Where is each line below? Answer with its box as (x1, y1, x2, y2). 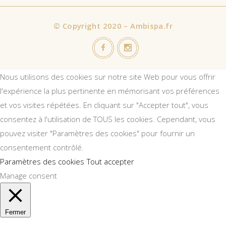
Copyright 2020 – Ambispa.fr (60, 21, 173, 31)
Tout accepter (87, 156, 134, 167)
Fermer (5, 208, 26, 216)
